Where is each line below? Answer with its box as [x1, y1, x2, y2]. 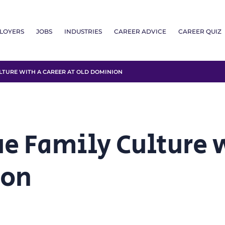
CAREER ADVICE [114, 27, 166, 35]
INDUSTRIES [64, 27, 102, 35]
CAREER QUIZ [178, 27, 221, 35]
